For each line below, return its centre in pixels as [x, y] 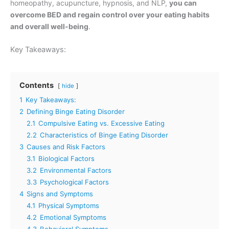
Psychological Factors [74, 182]
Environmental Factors [76, 170]
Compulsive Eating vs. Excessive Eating [101, 123]
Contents [37, 85]
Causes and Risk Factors [66, 146]
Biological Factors [66, 158]
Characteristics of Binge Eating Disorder [104, 135]
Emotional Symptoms [73, 217]
